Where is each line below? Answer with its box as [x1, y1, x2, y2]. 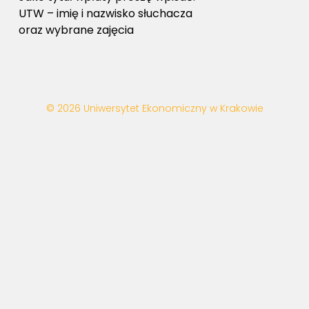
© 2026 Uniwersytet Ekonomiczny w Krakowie [46, 101, 263, 116]
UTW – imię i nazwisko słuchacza [18, 6, 192, 22]
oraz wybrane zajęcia [18, 22, 134, 39]
